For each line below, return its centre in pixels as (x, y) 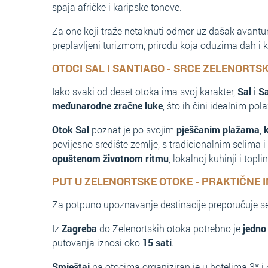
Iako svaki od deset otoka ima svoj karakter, (145, 91)
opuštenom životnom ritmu (110, 158)
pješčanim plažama (218, 130)
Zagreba (79, 228)
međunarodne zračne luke (107, 106)
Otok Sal (71, 130)
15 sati (157, 243)
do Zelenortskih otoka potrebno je (170, 228)
